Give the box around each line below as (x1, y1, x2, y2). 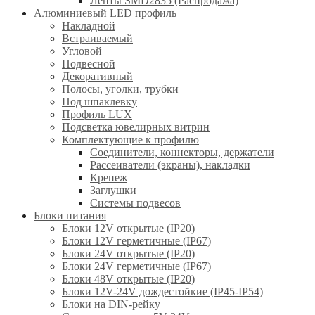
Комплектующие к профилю (62, 133, 199, 146)
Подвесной (62, 57, 115, 70)
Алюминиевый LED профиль (34, 6, 176, 19)
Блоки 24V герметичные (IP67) (62, 259, 211, 272)
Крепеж (90, 171, 127, 184)
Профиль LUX (62, 108, 132, 120)
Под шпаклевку (62, 95, 137, 108)
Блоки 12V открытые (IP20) (62, 221, 195, 234)
